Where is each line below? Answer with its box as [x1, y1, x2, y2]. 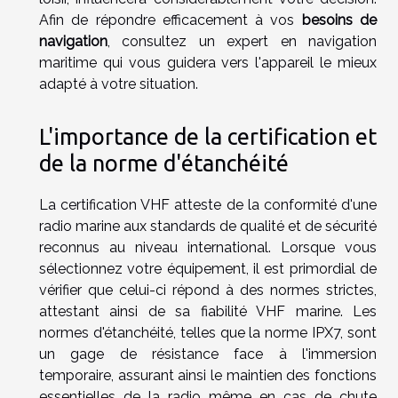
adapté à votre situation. [39, 76, 198, 93]
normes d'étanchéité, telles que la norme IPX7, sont [39, 323, 377, 341]
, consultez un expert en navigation [107, 33, 377, 51]
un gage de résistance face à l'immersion [39, 345, 377, 362]
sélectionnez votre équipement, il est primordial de [39, 259, 377, 277]
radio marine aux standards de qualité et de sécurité [39, 217, 377, 235]
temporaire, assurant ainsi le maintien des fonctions [39, 366, 377, 384]
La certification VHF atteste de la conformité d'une [39, 195, 377, 213]
